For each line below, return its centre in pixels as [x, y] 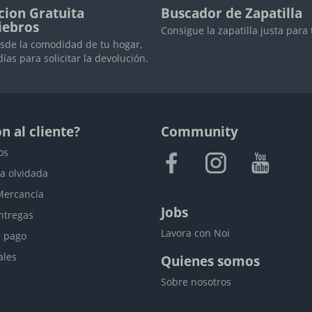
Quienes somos [210, 261]
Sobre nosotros [196, 282]
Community [200, 132]
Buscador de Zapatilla [232, 13]
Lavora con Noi [195, 233]
